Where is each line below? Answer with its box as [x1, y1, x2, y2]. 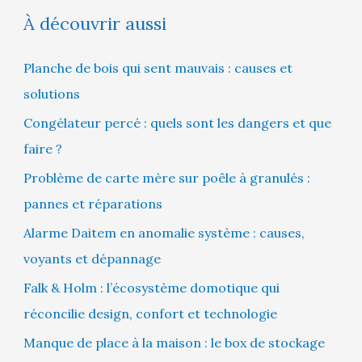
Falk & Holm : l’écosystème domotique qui [23, 279, 280, 296]
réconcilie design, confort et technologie [23, 305, 277, 322]
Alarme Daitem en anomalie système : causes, [23, 224, 305, 241]
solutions [23, 85, 80, 102]
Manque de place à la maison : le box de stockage [23, 334, 325, 351]
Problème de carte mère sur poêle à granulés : [23, 169, 310, 186]
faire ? [23, 140, 62, 157]
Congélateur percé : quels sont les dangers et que [23, 114, 331, 131]
